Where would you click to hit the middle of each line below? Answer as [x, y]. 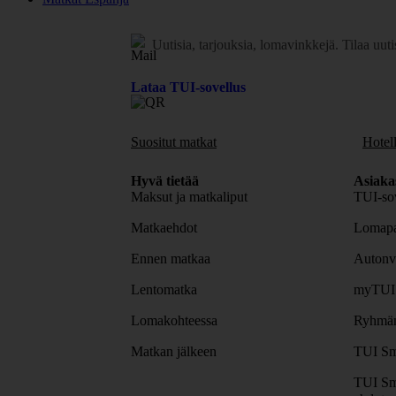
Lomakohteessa [174, 320]
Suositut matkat [174, 141]
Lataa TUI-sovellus [188, 87]
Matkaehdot [164, 227]
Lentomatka [164, 289]
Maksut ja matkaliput [189, 196]
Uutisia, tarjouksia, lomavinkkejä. [247, 44]
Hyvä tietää [165, 180]
